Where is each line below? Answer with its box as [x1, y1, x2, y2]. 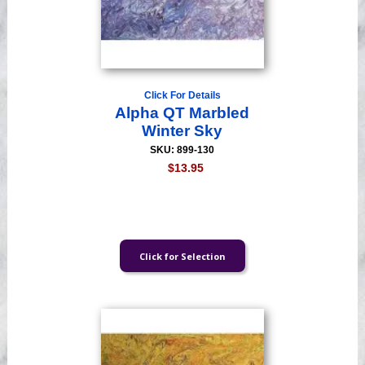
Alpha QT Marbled [115, 104, 250, 122]
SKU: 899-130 [150, 144, 215, 156]
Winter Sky [142, 122, 223, 140]
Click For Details [143, 90, 221, 102]
